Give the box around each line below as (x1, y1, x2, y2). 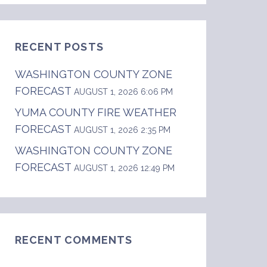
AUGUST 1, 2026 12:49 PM (73, 163, 175, 173)
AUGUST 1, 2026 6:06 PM (73, 87, 173, 97)
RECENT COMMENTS (14, 234, 133, 247)
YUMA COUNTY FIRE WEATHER (14, 106, 176, 119)
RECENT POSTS (14, 41, 104, 54)
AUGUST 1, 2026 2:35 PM (73, 125, 170, 135)
